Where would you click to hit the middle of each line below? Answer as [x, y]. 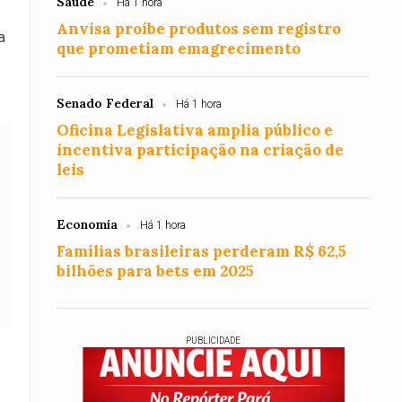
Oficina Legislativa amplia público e [195, 130]
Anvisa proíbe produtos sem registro [199, 29]
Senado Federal [105, 103]
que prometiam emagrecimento [179, 48]
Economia [87, 224]
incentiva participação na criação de [201, 150]
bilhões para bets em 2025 [156, 271]
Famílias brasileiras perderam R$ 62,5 [202, 251]
